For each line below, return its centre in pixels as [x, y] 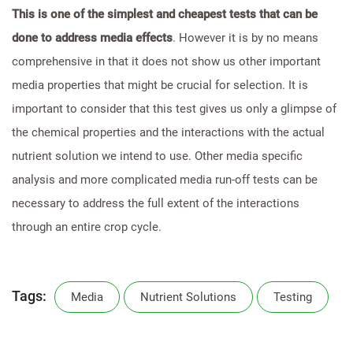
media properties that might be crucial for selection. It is [160, 85]
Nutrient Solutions [188, 297]
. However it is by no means [245, 37]
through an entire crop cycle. [87, 227]
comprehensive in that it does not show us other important [166, 61]
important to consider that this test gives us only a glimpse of [174, 108]
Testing [293, 297]
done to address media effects [92, 37]
